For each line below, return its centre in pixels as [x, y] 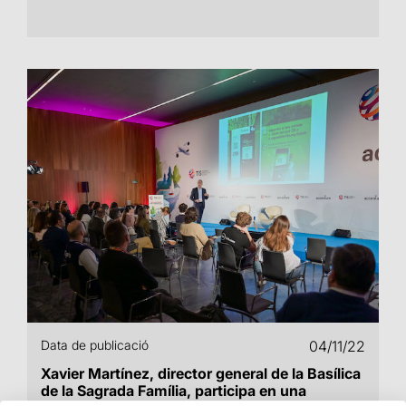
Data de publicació [95, 345]
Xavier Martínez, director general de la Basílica [201, 373]
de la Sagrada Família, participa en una [174, 391]
